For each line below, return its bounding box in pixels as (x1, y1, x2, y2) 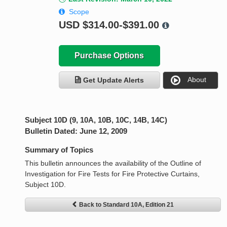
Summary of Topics (25, 145, 94, 155)
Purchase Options (74, 51, 144, 60)
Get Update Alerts (83, 76, 144, 85)
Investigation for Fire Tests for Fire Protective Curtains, (25, 170, 200, 178)
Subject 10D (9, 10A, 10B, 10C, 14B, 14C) (25, 116, 168, 125)
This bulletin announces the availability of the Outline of (25, 159, 202, 168)
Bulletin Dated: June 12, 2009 (25, 127, 128, 136)
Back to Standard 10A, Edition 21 (79, 201, 174, 209)
